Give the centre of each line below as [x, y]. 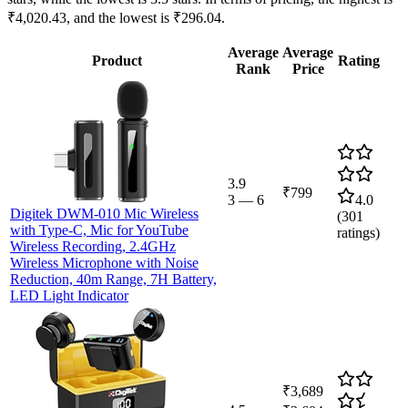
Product [117, 60]
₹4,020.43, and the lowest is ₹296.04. [116, 17]
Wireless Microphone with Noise [104, 262]
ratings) [358, 232]
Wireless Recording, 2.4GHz [93, 246]
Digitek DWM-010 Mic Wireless [104, 213]
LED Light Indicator [69, 295]
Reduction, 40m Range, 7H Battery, [113, 279]
